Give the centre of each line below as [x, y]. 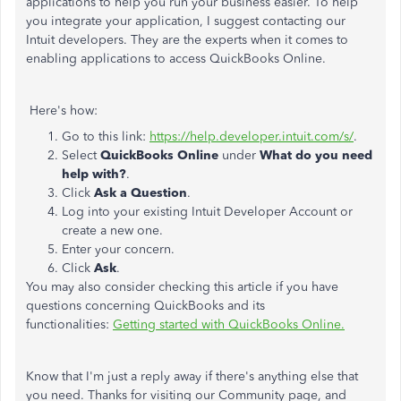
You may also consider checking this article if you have [182, 287]
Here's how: [62, 111]
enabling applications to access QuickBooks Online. [176, 59]
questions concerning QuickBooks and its [145, 306]
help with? [94, 174]
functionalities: [69, 324]
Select [81, 155]
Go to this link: [106, 137]
